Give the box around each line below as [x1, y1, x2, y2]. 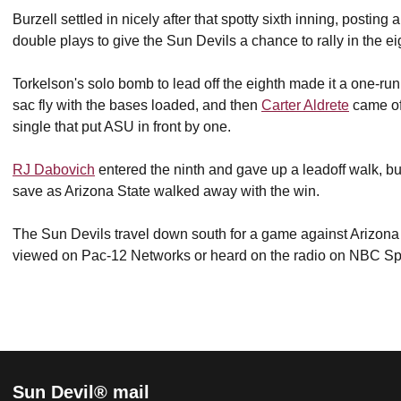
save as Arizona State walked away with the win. [13, 183, 320, 199]
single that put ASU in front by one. [13, 118, 231, 134]
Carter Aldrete [261, 97, 349, 113]
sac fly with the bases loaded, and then [13, 97, 261, 113]
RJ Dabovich [13, 161, 95, 177]
